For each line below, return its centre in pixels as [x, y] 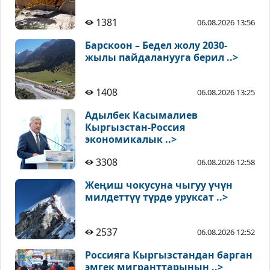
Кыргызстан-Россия [135, 127]
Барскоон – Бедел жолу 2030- [156, 46]
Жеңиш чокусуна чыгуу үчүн [159, 185]
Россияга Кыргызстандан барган [169, 255]
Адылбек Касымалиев [141, 115]
